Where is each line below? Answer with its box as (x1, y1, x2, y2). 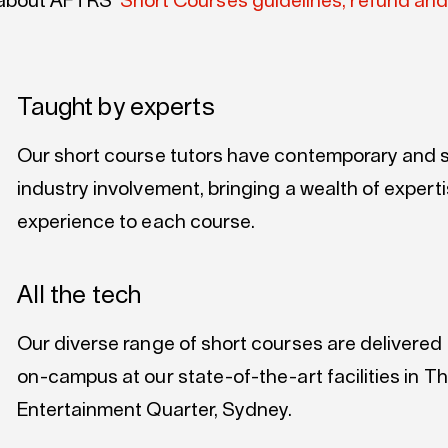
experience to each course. (16, 213, 256, 232)
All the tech (16, 284, 142, 308)
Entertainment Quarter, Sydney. (16, 401, 293, 420)
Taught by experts (16, 96, 215, 120)
